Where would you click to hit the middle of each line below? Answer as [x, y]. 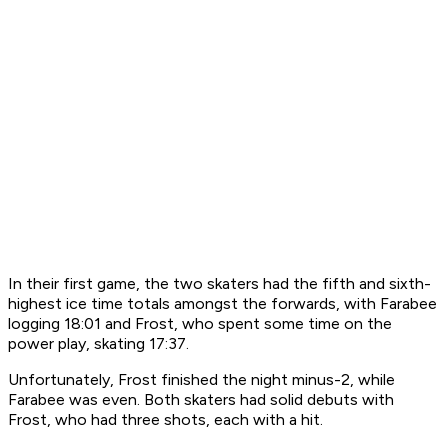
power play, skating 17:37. [98, 344]
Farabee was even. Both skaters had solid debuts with [201, 400]
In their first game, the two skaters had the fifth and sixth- [219, 284]
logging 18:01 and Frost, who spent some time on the [200, 324]
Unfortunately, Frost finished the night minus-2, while [201, 380]
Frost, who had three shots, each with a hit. [167, 420]
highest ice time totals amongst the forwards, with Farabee [222, 304]
